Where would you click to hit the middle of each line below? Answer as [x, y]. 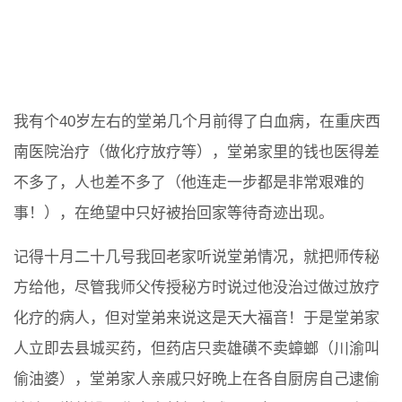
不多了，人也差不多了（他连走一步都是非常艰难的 [189, 183]
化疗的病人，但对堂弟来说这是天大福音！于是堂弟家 [197, 318]
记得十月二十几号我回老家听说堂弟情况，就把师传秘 [197, 257]
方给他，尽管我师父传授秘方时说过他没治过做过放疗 [197, 288]
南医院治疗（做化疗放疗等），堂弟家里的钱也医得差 [197, 152]
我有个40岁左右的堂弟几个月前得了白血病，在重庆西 [197, 122]
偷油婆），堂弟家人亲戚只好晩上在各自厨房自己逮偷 [197, 379]
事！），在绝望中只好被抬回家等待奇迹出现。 [174, 213]
